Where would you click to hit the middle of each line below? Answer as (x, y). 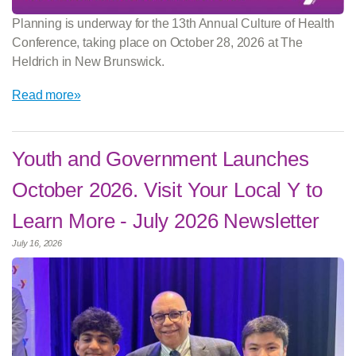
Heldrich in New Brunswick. (88, 61)
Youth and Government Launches (161, 159)
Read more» (46, 95)
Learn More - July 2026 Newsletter (166, 221)
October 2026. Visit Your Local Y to (167, 190)
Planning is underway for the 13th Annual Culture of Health (173, 23)
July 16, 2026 (37, 243)
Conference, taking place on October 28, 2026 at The (157, 42)
